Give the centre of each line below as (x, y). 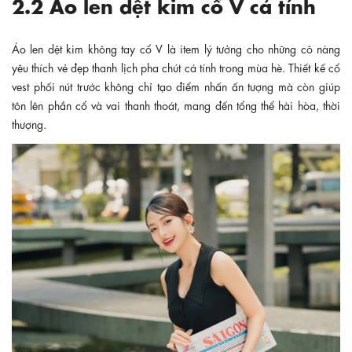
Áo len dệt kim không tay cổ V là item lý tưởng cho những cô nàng (176, 48)
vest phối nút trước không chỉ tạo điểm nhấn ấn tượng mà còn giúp (176, 85)
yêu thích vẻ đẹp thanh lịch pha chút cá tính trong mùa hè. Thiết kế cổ (176, 66)
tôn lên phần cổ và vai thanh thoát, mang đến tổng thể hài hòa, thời (176, 104)
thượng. (29, 123)
